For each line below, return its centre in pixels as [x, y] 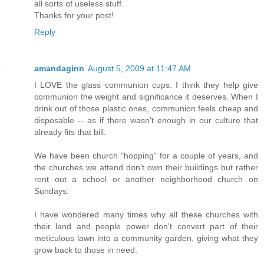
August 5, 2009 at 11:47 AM [139, 68]
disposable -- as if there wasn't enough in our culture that [146, 120]
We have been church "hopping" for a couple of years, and [146, 155]
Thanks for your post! [74, 15]
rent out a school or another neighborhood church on [146, 179]
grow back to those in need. [86, 250]
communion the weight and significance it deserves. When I [146, 96]
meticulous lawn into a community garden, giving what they [146, 238]
